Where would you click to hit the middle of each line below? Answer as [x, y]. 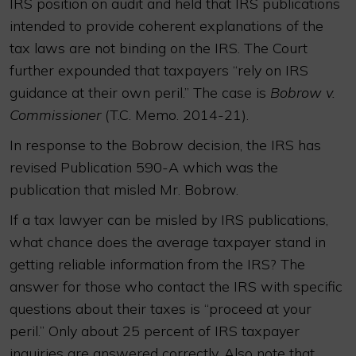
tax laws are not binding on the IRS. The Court [159, 48]
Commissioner [55, 115]
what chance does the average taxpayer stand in [168, 242]
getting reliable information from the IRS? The [157, 264]
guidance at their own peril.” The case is [140, 93]
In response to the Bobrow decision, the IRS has [165, 145]
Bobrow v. [303, 93]
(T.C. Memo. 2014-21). [175, 115]
